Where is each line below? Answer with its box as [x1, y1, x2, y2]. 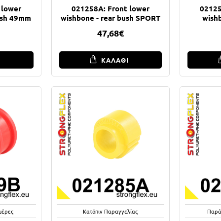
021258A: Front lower [71, 3, 149, 13]
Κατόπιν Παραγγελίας [83, 207, 138, 215]
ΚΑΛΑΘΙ [101, 55, 129, 64]
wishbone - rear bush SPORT [60, 12, 160, 23]
